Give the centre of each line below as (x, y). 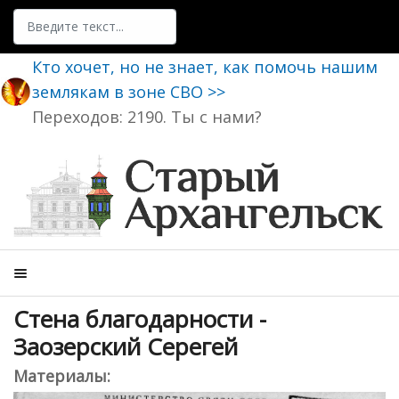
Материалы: (62, 375)
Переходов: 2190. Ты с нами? (147, 116)
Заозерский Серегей (126, 346)
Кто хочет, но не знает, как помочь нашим (205, 66)
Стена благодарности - (140, 318)
